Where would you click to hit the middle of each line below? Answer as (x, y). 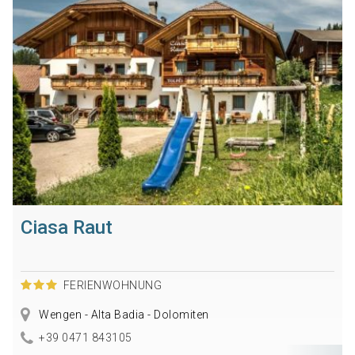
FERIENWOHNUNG (113, 285)
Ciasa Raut (66, 227)
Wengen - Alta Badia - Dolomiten (122, 314)
